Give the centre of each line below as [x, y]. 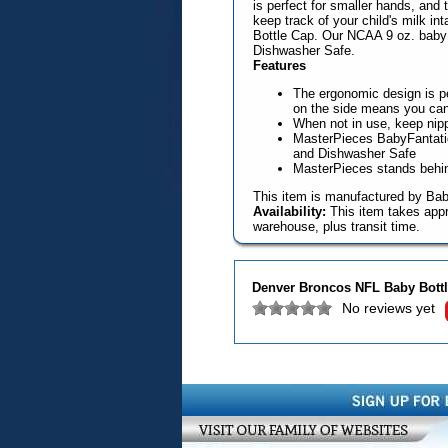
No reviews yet [388, 308]
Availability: [289, 211]
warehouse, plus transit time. [336, 226]
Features [279, 65]
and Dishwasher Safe [354, 153]
